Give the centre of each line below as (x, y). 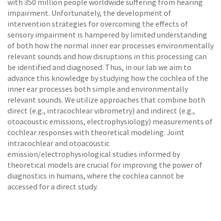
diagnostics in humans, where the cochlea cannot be (96, 176)
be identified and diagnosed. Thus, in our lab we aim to (99, 67)
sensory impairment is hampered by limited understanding (107, 35)
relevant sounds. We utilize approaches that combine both (106, 100)
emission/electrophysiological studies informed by (94, 154)
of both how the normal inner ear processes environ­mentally (110, 46)
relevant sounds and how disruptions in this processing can (107, 56)
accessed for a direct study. (53, 187)
